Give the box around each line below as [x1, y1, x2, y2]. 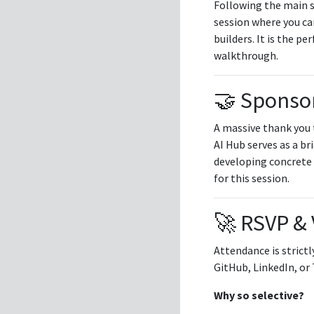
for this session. [214, 170, 289, 185]
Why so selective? [214, 287, 304, 302]
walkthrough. [214, 48, 278, 62]
